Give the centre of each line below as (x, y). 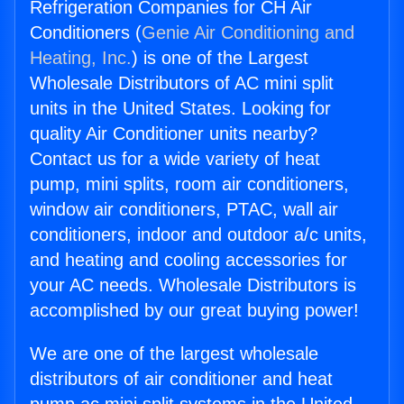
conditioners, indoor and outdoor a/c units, (198, 235)
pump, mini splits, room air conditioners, (189, 184)
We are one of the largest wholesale (174, 354)
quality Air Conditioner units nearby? (174, 134)
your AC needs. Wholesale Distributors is (193, 285)
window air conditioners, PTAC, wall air (184, 210)
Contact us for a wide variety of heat (175, 159)
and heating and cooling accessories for (188, 260)
